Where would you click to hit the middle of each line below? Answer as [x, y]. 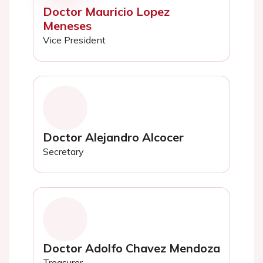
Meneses [67, 26]
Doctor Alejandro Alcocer [113, 137]
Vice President [74, 40]
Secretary [63, 151]
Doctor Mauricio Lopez [106, 12]
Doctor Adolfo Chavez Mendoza [131, 248]
